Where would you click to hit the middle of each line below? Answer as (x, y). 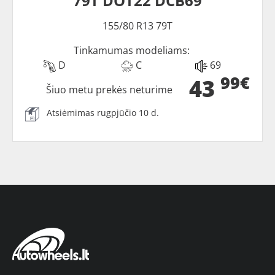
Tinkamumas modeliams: (131, 51)
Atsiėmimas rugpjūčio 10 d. (103, 113)
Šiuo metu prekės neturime (110, 90)
